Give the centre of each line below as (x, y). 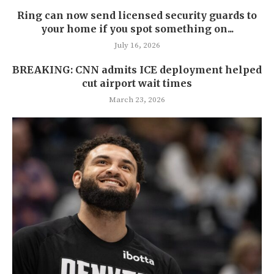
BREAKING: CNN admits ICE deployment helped (137, 70)
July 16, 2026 (137, 46)
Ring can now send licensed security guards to (137, 16)
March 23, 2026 (137, 100)
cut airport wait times (137, 83)
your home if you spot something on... (137, 29)
